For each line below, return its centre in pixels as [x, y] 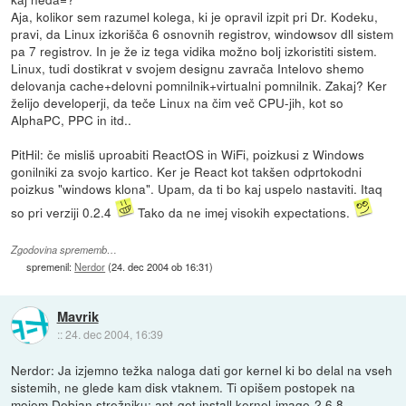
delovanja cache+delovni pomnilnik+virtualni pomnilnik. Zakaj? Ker [199, 86]
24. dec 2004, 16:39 [114, 333]
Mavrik [77, 316]
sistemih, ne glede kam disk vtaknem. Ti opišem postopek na [184, 387]
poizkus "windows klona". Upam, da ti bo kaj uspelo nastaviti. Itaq [197, 189]
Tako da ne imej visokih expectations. [244, 213]
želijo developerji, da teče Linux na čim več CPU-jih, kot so [178, 103]
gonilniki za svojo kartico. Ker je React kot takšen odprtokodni [187, 172]
